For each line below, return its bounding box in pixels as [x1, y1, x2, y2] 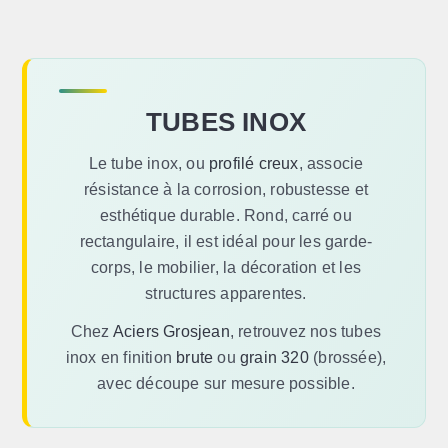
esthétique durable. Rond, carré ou [100, 206, 352, 224]
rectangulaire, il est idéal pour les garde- [79, 232, 373, 250]
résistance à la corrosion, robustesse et [84, 180, 368, 198]
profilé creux [208, 154, 299, 172]
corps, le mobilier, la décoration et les [91, 258, 361, 276]
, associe [298, 154, 364, 172]
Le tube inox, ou [88, 154, 209, 172]
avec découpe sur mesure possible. [97, 374, 355, 392]
